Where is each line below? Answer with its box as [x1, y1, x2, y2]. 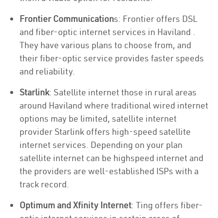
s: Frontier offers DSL [114, 13, 198, 24]
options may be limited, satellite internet [19, 113, 177, 124]
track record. [19, 179, 69, 190]
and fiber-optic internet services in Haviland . [19, 26, 195, 37]
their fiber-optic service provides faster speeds [19, 53, 204, 64]
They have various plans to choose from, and [19, 39, 191, 51]
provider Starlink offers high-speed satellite [19, 126, 191, 137]
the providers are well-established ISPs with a [19, 165, 199, 177]
